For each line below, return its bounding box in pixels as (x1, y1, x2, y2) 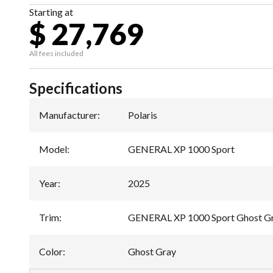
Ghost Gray (128, 246, 176, 257)
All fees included (29, 49, 83, 58)
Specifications (29, 79, 122, 97)
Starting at (29, 6, 73, 18)
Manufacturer (39, 109, 97, 121)
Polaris (128, 109, 157, 121)
